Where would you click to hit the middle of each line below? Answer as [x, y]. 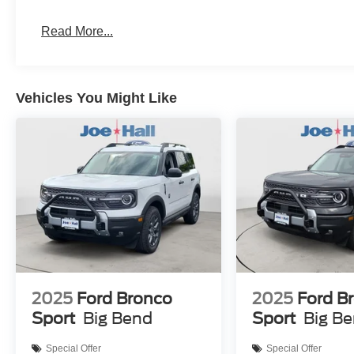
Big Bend [118, 318]
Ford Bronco [124, 298]
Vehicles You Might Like [96, 98]
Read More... [77, 32]
